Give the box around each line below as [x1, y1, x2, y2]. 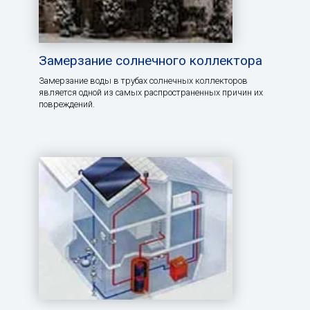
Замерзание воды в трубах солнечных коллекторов [39, 75, 248, 86]
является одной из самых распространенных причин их [39, 87, 263, 98]
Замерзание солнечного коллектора [39, 53, 262, 69]
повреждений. [39, 99, 95, 110]
